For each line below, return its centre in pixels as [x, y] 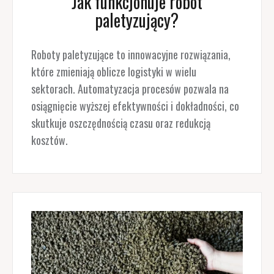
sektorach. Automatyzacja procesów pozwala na [130, 88]
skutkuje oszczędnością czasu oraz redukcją [120, 123]
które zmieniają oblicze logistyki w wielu [113, 71]
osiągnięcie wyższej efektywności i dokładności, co [135, 106]
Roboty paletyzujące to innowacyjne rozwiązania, [131, 54]
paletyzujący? [137, 20]
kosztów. [50, 140]
